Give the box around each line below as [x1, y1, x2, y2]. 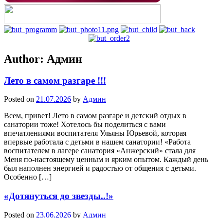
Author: [4, 52, 47, 65]
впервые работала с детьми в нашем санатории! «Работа [4, 138, 191, 146]
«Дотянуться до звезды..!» [4, 190, 113, 201]
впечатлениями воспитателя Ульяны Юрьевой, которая [4, 129, 186, 138]
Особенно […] [4, 173, 52, 182]
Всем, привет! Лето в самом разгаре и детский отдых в [4, 111, 186, 120]
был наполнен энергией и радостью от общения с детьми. [4, 164, 196, 173]
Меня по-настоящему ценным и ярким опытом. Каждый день [4, 155, 208, 164]
